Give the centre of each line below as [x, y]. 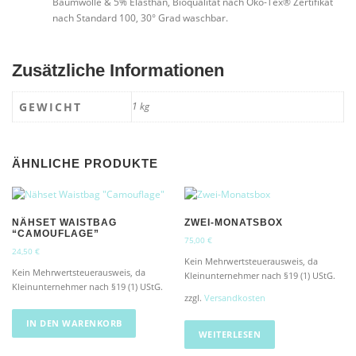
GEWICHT [50, 106]
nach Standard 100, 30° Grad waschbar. [140, 17]
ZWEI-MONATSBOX [234, 223]
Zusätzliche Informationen [118, 70]
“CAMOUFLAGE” [56, 234]
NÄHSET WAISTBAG [64, 223]
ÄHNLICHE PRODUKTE [85, 164]
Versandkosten [235, 298]
